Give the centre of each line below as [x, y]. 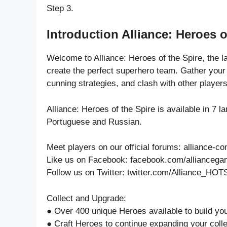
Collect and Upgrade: [86, 198]
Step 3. [60, 8]
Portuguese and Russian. [94, 122]
